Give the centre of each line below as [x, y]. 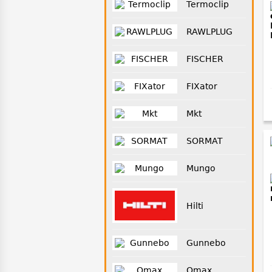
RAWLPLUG [209, 32]
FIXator [202, 86]
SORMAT [204, 141]
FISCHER [205, 59]
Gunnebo [206, 243]
